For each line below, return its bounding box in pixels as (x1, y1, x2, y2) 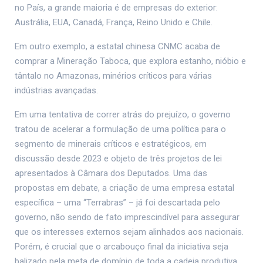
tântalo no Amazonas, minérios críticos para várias (15, 70, 212, 82)
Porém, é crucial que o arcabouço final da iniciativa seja (15, 241, 228, 252)
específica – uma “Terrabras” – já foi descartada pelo (15, 197, 220, 208)
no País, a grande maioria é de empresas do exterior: (15, 2, 218, 14)
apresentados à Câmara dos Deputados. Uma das (15, 168, 207, 179)
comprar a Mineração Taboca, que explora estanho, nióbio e (15, 56, 246, 67)
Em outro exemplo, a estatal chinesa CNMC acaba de (15, 41, 220, 52)
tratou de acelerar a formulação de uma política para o (15, 124, 226, 135)
